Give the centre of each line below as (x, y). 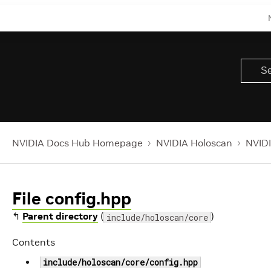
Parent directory (60, 216)
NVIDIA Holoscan (194, 143)
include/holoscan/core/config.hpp (120, 262)
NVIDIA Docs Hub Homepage (77, 143)
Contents (34, 242)
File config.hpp (72, 199)
